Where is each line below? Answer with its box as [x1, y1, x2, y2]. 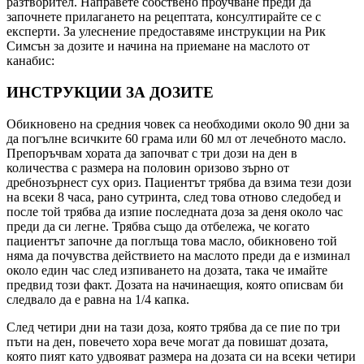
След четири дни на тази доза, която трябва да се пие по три [6, 319, 340, 334]
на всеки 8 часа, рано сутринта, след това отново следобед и [6, 189, 341, 204]
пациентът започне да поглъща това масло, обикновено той [6, 233, 337, 248]
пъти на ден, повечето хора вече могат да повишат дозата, [6, 334, 328, 349]
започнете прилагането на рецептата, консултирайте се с [6, 10, 321, 24]
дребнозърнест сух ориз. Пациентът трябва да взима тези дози [6, 175, 352, 189]
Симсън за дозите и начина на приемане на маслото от [6, 39, 310, 54]
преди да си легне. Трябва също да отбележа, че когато [6, 219, 310, 233]
